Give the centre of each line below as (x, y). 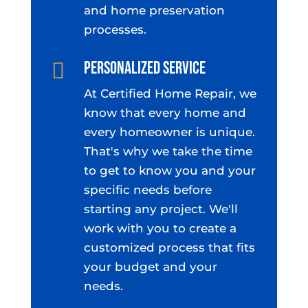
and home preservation (154, 10)
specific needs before (147, 189)
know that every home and (165, 112)
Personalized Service (144, 68)
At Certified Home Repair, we (170, 93)
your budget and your (150, 266)
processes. (115, 29)
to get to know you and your (169, 170)
